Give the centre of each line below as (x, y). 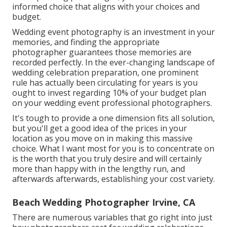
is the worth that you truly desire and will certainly (107, 158)
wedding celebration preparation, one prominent (105, 72)
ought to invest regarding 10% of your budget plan (109, 92)
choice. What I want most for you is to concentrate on (113, 148)
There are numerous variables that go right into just (112, 217)
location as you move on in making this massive (102, 138)
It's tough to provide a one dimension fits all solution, (113, 118)
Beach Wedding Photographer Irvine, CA (104, 202)
